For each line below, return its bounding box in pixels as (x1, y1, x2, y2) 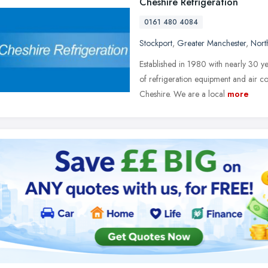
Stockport (139, 37, 172, 49)
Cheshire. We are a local (139, 88, 225, 100)
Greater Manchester (177, 37, 246, 49)
